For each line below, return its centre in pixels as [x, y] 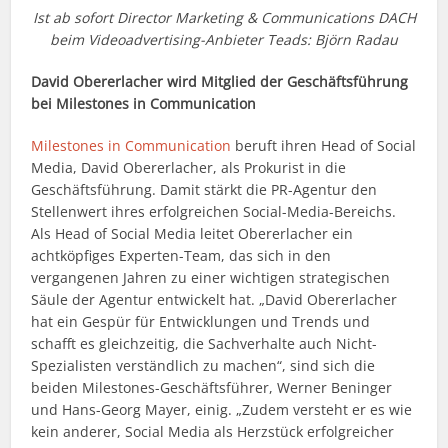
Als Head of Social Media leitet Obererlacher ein [192, 234]
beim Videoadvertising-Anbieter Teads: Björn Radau [224, 40]
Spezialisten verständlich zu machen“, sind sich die [203, 366]
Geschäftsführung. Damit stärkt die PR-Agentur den [204, 190]
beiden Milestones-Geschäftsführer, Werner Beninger [212, 388]
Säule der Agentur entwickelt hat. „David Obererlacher [214, 300]
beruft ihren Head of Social [324, 146]
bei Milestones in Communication [144, 104]
